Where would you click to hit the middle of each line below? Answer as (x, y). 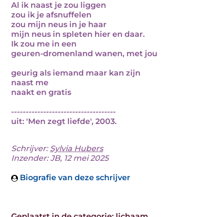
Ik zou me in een (44, 44)
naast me (30, 83)
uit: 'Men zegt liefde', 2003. (64, 121)
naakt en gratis (41, 92)
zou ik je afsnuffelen (51, 15)
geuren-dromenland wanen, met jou (84, 54)
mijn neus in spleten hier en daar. (78, 34)
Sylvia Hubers (77, 148)
